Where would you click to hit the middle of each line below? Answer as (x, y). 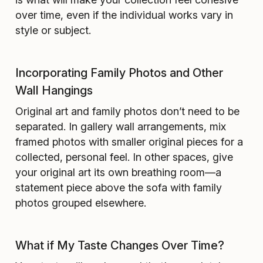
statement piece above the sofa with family (119, 187)
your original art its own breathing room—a (118, 172)
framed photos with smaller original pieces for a (129, 141)
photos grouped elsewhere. (82, 203)
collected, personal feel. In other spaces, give (124, 157)
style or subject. (53, 30)
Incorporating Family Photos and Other (119, 73)
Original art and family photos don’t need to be (127, 111)
